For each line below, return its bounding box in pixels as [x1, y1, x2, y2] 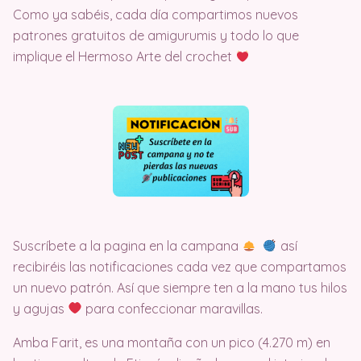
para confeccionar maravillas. [82, 300, 263, 317]
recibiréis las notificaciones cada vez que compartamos [13, 258, 346, 275]
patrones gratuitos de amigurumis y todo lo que [13, 27, 299, 44]
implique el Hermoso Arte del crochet [13, 48, 235, 64]
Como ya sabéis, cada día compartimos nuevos [13, 6, 298, 23]
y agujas [13, 300, 68, 317]
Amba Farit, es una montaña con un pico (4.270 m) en [13, 334, 330, 351]
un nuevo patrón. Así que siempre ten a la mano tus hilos [13, 279, 347, 296]
